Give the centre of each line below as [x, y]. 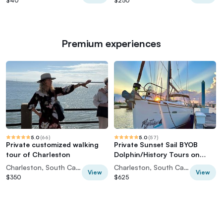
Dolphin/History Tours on [157, 155]
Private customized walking [52, 145]
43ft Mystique [138, 165]
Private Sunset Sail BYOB [156, 145]
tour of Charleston [38, 155]
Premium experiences [111, 43]
